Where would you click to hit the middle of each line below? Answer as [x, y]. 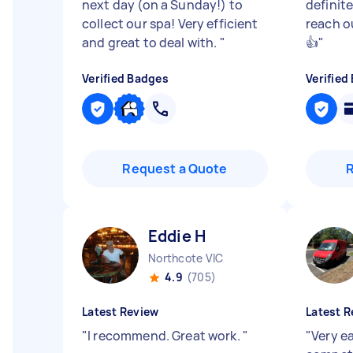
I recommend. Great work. [165, 336]
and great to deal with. [151, 43]
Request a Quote [175, 169]
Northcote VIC [186, 258]
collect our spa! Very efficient [170, 24]
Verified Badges [125, 78]
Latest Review [121, 312]
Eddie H [177, 236]
